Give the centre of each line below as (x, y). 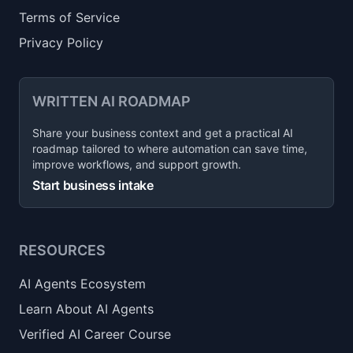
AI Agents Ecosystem (82, 284)
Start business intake (93, 185)
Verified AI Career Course (95, 334)
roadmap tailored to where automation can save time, (170, 149)
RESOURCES (62, 250)
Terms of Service (69, 17)
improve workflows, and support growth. (137, 164)
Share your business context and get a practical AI (163, 133)
